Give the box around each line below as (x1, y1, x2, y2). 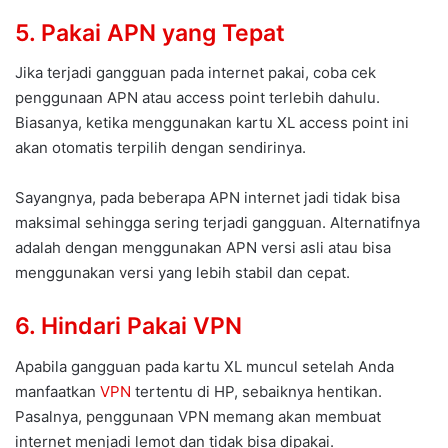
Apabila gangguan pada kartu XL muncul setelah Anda (15, 356, 394, 376)
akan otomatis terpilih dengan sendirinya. (15, 138, 306, 158)
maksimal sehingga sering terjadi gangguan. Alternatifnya (15, 213, 420, 233)
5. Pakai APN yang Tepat (15, 18, 285, 47)
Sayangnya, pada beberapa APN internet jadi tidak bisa (15, 188, 400, 208)
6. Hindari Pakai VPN (15, 312, 242, 341)
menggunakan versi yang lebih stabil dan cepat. (15, 263, 350, 283)
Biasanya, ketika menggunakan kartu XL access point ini (15, 113, 409, 133)
